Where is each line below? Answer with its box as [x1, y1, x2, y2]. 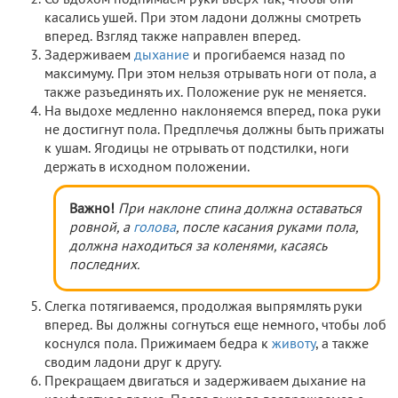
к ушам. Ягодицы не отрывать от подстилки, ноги [44, 142, 349, 155]
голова [133, 221, 176, 235]
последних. [69, 259, 139, 272]
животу [272, 338, 315, 351]
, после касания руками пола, [176, 221, 358, 235]
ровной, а [69, 221, 133, 235]
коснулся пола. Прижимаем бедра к [44, 338, 272, 351]
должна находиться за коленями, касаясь [69, 240, 326, 253]
